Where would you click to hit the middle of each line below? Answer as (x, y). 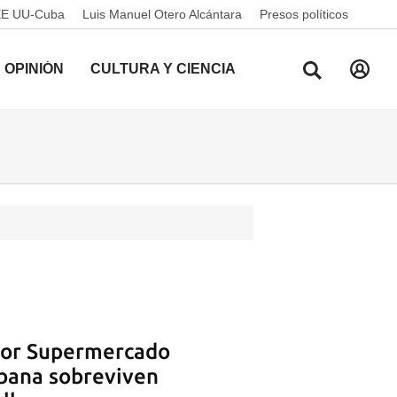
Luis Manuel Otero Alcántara (162, 14)
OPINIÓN (34, 69)
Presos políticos (304, 14)
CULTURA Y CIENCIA (163, 69)
